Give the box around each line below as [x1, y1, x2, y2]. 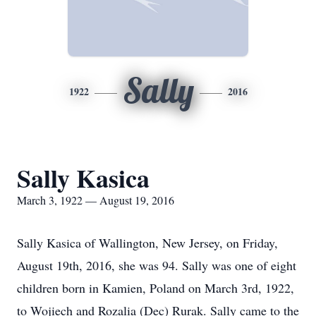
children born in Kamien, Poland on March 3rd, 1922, [17, 279, 294, 296]
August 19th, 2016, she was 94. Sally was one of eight [17, 257, 296, 274]
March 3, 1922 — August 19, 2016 [17, 193, 174, 207]
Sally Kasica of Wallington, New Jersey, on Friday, [17, 234, 278, 251]
